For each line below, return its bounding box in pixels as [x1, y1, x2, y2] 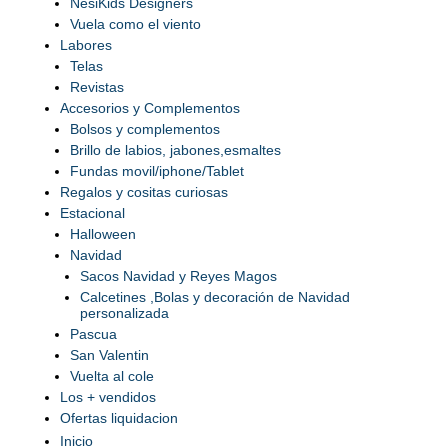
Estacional [60, 205, 125, 222]
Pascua [70, 326, 117, 343]
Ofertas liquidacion [60, 410, 178, 427]
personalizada [80, 305, 169, 322]
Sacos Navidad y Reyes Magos [80, 268, 277, 285]
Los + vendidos [60, 389, 156, 406]
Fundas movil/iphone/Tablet [70, 163, 244, 180]
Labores [60, 37, 112, 54]
